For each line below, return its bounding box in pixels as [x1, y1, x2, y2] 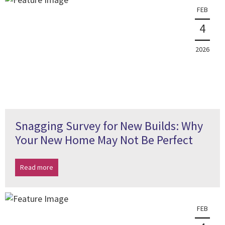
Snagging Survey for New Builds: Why [15, 118, 203, 134]
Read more [20, 163, 53, 172]
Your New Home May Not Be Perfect [15, 132, 193, 148]
